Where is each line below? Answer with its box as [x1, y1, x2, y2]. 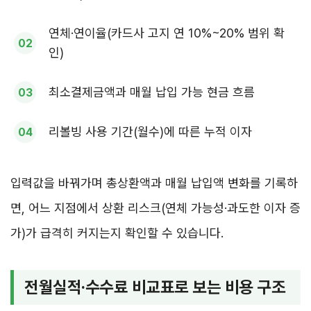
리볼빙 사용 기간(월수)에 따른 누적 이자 [49, 124, 252, 140]
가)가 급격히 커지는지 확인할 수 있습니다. [10, 226, 224, 241]
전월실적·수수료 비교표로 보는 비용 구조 [24, 277, 286, 298]
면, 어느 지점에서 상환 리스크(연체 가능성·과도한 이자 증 [10, 201, 301, 216]
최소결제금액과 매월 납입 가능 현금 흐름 [49, 85, 255, 100]
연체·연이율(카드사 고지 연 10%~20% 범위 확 [49, 26, 285, 41]
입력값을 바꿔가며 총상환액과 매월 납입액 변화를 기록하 [10, 176, 298, 191]
